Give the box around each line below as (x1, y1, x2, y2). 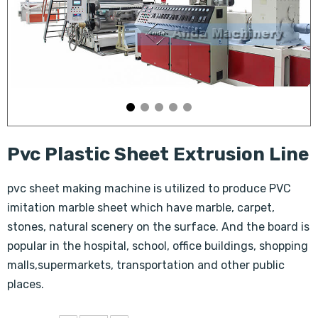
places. (7, 278, 44, 291)
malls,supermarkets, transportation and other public (7, 258, 285, 272)
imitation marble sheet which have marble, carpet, (7, 201, 275, 214)
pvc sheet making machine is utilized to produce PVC (7, 182, 291, 195)
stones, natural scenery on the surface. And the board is (7, 220, 309, 234)
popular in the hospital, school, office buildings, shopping (7, 239, 308, 253)
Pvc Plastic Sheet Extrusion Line (7, 143, 309, 165)
